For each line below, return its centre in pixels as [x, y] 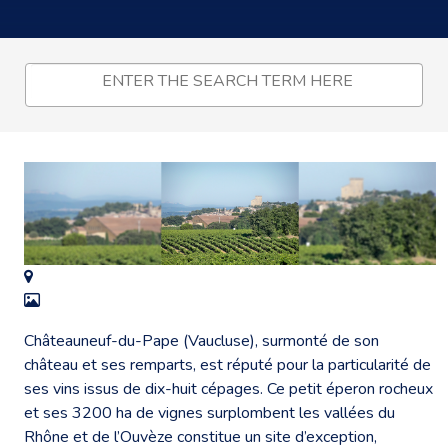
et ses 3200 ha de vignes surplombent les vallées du [209, 412]
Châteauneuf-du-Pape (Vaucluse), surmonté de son [201, 340]
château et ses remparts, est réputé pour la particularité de [227, 364]
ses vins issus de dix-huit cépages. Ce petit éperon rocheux [228, 388]
